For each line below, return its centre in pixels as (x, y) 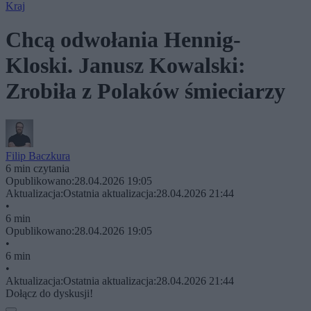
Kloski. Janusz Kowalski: (126, 66)
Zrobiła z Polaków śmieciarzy (145, 91)
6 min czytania (37, 168)
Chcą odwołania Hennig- (123, 40)
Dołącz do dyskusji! (49, 293)
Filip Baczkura (38, 155)
